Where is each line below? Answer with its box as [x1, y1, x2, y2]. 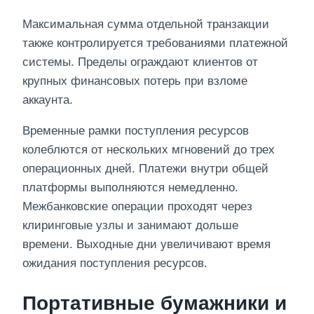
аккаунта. [22, 93, 73, 107]
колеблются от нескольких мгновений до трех [22, 143, 275, 157]
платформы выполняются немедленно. [22, 181, 238, 195]
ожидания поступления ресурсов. [22, 257, 207, 271]
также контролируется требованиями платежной [22, 36, 288, 50]
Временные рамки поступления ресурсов [22, 124, 249, 138]
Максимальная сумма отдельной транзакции [22, 18, 269, 32]
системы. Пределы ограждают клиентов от [22, 55, 258, 69]
